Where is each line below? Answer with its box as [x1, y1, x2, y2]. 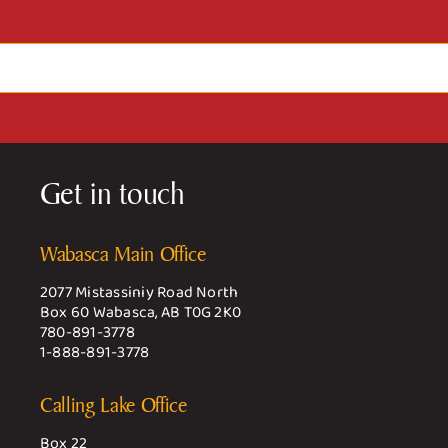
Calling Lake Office [39, 391, 187, 419]
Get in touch [39, 172, 185, 213]
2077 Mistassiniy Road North [39, 279, 239, 305]
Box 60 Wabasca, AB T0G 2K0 [39, 299, 242, 325]
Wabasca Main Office [39, 239, 206, 267]
